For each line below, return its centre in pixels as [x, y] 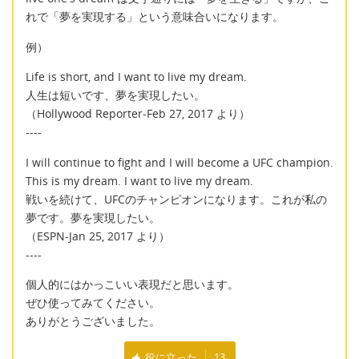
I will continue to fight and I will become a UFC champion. [179, 162]
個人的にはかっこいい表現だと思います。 [132, 284]
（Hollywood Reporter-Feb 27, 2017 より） [138, 114]
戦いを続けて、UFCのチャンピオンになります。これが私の [176, 199]
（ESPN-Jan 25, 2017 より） [98, 236]
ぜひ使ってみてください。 [93, 303]
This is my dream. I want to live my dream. [139, 180]
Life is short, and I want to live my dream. [136, 77]
